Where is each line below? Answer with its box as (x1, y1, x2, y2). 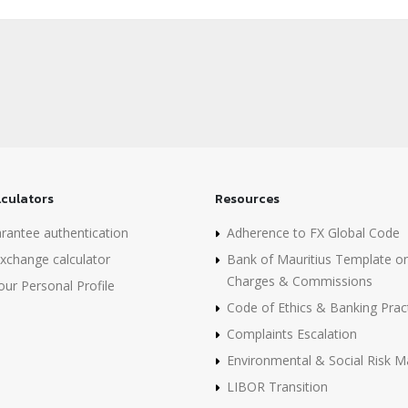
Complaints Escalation (227, 325, 357, 342)
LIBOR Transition (227, 378, 328, 395)
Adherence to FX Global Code (227, 224, 400, 241)
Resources (215, 189, 280, 209)
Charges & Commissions (227, 272, 372, 290)
